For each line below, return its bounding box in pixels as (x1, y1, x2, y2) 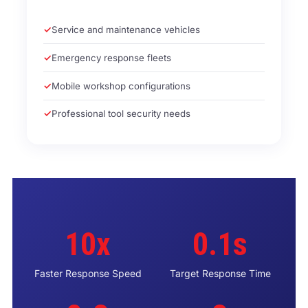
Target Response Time (169, 267, 271, 279)
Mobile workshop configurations (52, 80, 191, 91)
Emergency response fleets (52, 52, 172, 63)
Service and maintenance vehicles (52, 24, 201, 36)
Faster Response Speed (34, 267, 142, 279)
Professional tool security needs (52, 108, 191, 120)
